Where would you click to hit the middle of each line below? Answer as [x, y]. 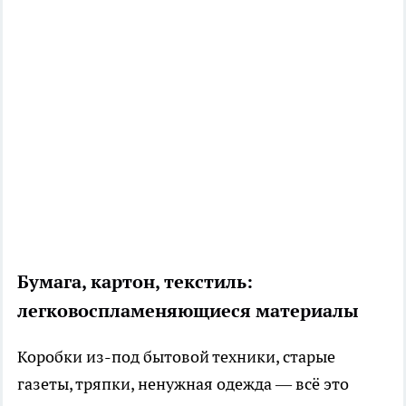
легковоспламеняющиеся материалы [188, 310]
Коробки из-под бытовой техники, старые [176, 356]
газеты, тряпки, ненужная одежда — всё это [183, 383]
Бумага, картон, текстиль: [135, 281]
